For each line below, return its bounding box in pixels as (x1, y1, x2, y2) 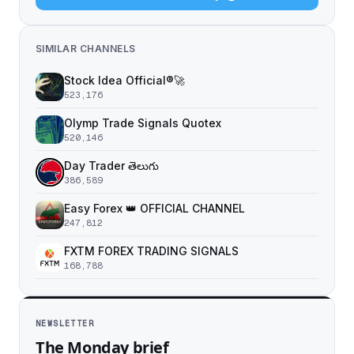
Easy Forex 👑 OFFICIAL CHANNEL (64, 201, 245, 215)
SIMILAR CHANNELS (36, 43, 136, 55)
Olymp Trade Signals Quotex (64, 116, 221, 130)
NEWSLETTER (36, 318, 94, 329)
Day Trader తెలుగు (64, 159, 159, 172)
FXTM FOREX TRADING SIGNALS (64, 244, 239, 258)
